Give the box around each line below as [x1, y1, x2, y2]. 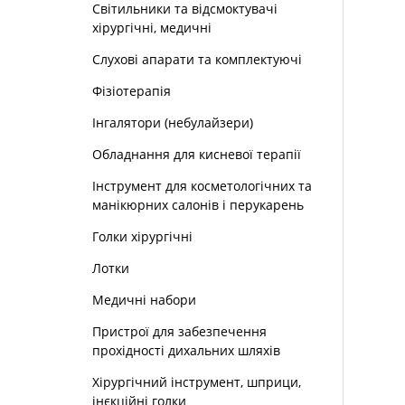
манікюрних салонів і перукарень [92, 196, 304, 214]
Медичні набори [92, 291, 196, 309]
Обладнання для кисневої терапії [92, 146, 301, 164]
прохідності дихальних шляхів [92, 342, 280, 360]
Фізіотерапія [92, 82, 171, 100]
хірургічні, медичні [92, 19, 212, 37]
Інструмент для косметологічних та [92, 177, 312, 195]
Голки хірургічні [92, 228, 193, 246]
